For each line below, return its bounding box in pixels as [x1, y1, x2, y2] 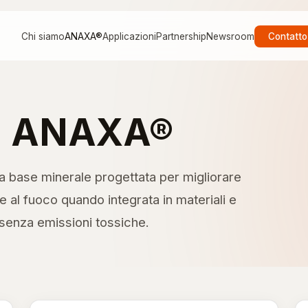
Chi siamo [21, 30, 65, 42]
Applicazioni [102, 30, 156, 42]
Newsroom [206, 30, 254, 42]
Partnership [155, 30, 206, 42]
